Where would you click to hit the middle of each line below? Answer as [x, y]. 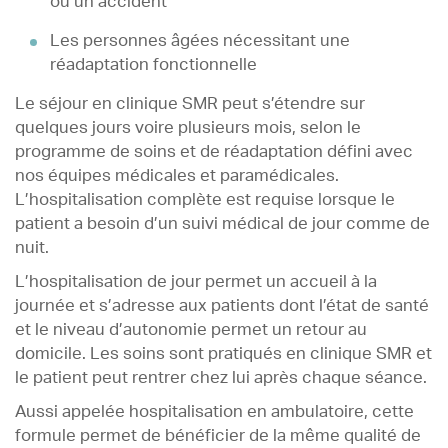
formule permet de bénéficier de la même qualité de [218, 435]
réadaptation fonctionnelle [153, 64]
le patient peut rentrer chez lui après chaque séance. [221, 377]
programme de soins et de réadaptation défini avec [214, 151]
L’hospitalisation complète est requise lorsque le [205, 199]
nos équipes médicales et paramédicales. [177, 175]
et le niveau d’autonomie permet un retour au [191, 329]
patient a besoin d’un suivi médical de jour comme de [222, 223]
